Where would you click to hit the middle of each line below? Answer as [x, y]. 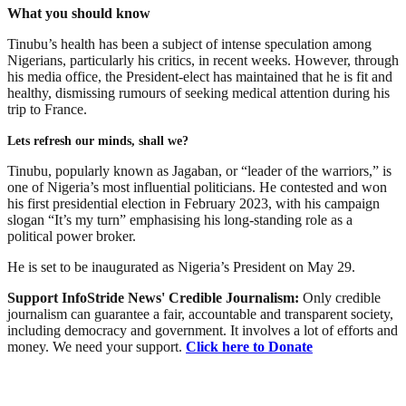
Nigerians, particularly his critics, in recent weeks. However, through [203, 61]
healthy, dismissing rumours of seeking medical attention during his [198, 93]
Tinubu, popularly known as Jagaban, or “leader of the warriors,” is [199, 171]
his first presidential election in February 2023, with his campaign [193, 204]
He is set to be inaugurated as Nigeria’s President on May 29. [181, 267]
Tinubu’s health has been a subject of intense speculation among [189, 44]
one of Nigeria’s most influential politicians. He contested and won [197, 188]
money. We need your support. [97, 347]
